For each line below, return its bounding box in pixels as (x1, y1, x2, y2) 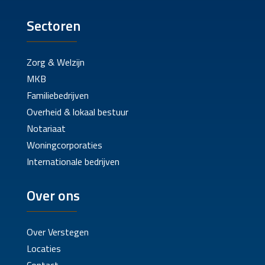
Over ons (26, 185, 80, 206)
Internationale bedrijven (26, 154, 119, 169)
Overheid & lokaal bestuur (26, 105, 128, 119)
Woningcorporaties (26, 138, 102, 153)
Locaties (26, 241, 61, 256)
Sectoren (26, 15, 80, 37)
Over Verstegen (26, 225, 89, 240)
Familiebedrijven (26, 88, 89, 103)
